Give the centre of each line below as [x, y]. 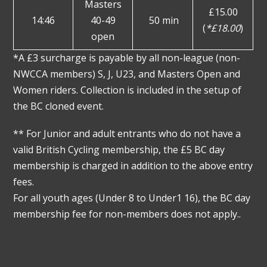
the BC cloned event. [59, 106]
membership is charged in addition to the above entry [133, 165]
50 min [163, 20]
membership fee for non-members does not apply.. [127, 214]
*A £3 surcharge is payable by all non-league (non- [127, 58]
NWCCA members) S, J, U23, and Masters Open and [127, 74]
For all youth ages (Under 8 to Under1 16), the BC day [132, 198]
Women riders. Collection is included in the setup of [128, 90]
